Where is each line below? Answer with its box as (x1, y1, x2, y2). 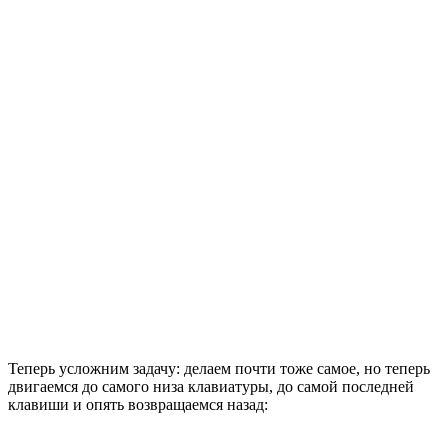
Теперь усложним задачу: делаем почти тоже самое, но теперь (8, 360, 430, 378)
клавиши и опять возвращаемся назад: (8, 396, 268, 414)
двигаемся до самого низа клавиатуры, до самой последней (8, 378, 414, 396)
